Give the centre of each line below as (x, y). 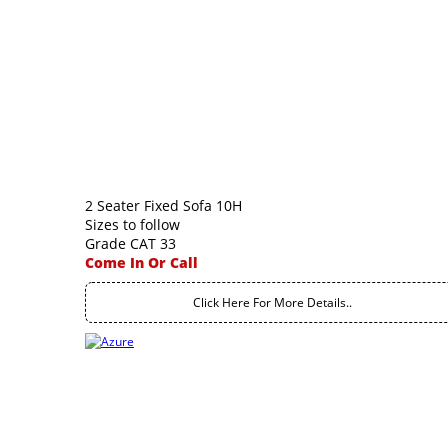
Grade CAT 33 (130, 243)
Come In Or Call (141, 262)
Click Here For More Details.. (272, 302)
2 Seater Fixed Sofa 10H (163, 205)
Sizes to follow (132, 224)
